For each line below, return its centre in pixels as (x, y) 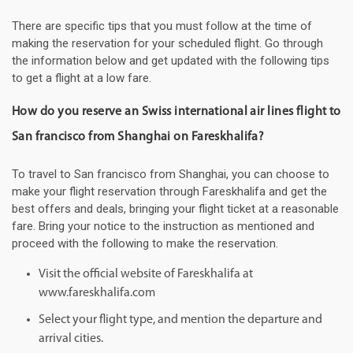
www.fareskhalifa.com (97, 294)
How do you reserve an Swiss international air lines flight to (176, 112)
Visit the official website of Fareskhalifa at (146, 275)
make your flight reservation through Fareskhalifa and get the (169, 192)
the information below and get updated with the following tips (171, 61)
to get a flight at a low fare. (82, 78)
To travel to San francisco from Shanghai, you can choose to (171, 175)
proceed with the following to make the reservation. (145, 244)
